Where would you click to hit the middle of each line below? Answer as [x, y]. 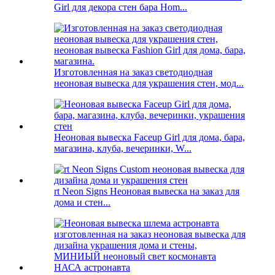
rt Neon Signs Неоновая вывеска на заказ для [147, 192]
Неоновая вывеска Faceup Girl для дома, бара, [149, 137]
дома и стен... [82, 203]
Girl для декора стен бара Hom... [121, 7]
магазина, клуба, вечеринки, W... [123, 149]
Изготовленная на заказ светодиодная [133, 72]
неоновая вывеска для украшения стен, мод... [149, 83]
